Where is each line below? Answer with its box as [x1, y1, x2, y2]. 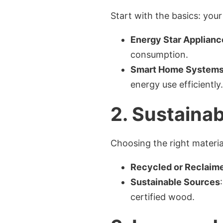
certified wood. [130, 192, 195, 202]
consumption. [130, 49, 188, 60]
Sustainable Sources [130, 177, 220, 187]
